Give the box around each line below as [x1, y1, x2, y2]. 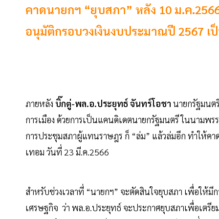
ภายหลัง [25, 98, 53, 109]
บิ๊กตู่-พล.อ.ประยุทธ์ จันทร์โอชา [53, 98, 171, 109]
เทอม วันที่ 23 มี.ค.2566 [25, 146, 109, 158]
